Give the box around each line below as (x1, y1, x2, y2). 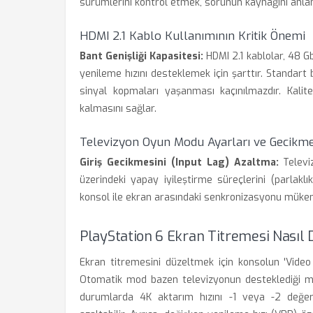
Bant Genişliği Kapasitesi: (80, 50, 204, 63)
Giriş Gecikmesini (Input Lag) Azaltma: (80, 156, 279, 169)
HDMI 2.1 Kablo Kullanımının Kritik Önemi (80, 28, 305, 44)
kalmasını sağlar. (80, 102, 156, 115)
